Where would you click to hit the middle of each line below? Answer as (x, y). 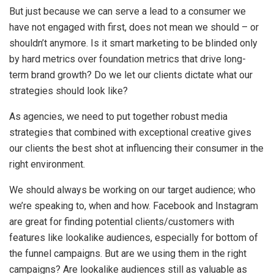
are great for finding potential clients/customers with (122, 221)
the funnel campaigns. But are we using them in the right (128, 253)
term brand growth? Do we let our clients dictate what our (131, 75)
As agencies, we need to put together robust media (118, 116)
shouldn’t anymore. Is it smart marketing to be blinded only (133, 43)
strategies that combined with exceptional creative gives (130, 132)
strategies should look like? (68, 91)
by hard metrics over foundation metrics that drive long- (128, 59)
